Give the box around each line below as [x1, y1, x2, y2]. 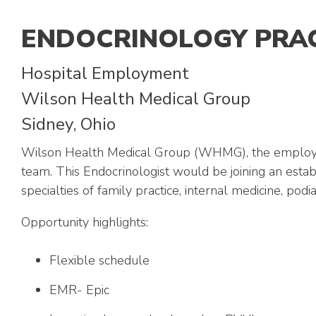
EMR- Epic [49, 281, 109, 298]
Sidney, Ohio [21, 113, 120, 135]
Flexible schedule [49, 252, 150, 269]
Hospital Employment [21, 62, 189, 85]
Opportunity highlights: [21, 214, 148, 231]
